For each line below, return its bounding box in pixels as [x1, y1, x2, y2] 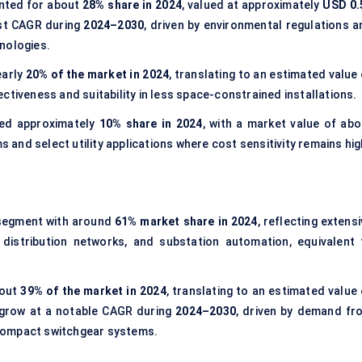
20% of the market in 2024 [25, 68, 170, 82]
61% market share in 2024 [114, 215, 258, 229]
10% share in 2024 [99, 117, 203, 131]
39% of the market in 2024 [20, 284, 166, 298]
